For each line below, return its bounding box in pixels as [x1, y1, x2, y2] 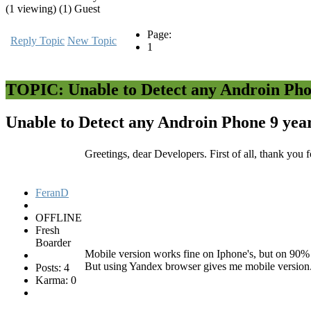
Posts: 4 [35, 261, 69, 274]
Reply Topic [10, 35, 65, 47]
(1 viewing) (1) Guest [6, 3, 100, 15]
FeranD [35, 186, 69, 199]
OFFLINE [35, 211, 82, 224]
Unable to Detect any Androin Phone [6, 112, 270, 131]
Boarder [35, 236, 71, 249]
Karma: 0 [35, 274, 76, 286]
